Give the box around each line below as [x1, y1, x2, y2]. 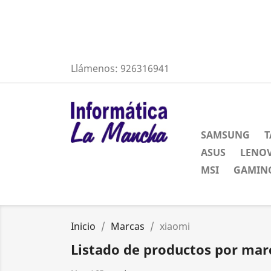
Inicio [71, 220, 96, 233]
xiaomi [160, 220, 190, 233]
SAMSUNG [201, 128, 250, 142]
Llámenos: [71, 62, 120, 75]
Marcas [111, 220, 145, 233]
